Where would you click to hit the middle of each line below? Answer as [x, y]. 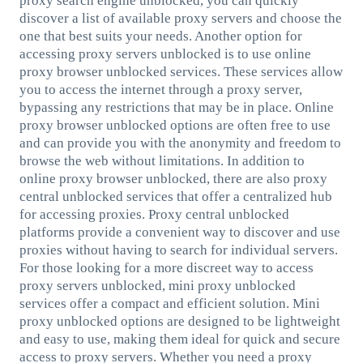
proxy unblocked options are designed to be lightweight [179, 321]
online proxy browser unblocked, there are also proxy [173, 178]
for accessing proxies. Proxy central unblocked [154, 214]
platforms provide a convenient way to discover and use [179, 232]
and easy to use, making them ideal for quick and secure [179, 339]
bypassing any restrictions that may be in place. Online [176, 107]
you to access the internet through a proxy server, [160, 89]
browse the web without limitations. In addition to [162, 160]
